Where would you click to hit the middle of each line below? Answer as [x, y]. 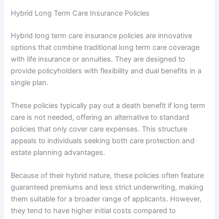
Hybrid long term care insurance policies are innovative [102, 35]
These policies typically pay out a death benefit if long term [108, 105]
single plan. [30, 82]
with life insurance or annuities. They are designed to [98, 59]
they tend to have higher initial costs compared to [94, 211]
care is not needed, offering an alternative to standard [100, 117]
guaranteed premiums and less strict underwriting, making [107, 187]
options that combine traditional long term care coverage [105, 47]
